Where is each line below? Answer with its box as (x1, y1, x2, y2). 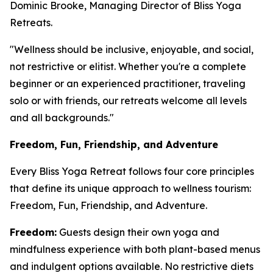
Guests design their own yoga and (57, 226, 219, 238)
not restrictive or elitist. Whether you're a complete (10, 60, 246, 73)
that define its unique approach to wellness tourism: (10, 182, 251, 194)
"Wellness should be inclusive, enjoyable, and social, (10, 43, 253, 55)
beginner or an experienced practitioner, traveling (10, 77, 246, 90)
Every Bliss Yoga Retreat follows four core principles (10, 165, 254, 177)
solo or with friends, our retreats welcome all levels (10, 94, 247, 107)
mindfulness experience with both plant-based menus (10, 243, 260, 255)
